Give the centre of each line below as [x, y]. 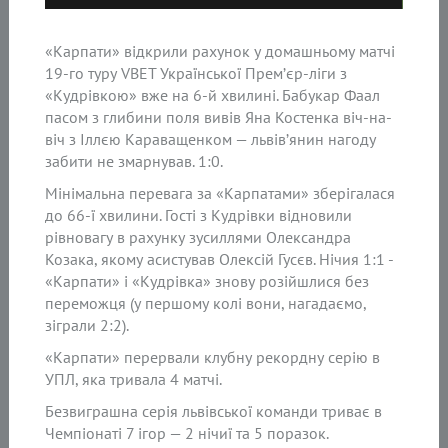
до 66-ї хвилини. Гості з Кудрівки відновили [199, 214]
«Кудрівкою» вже [107, 94]
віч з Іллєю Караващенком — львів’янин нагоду [211, 138]
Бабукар [313, 94]
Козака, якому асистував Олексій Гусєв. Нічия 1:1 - [219, 258]
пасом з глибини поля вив [137, 116]
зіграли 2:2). [87, 324]
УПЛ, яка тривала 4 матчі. [134, 378]
